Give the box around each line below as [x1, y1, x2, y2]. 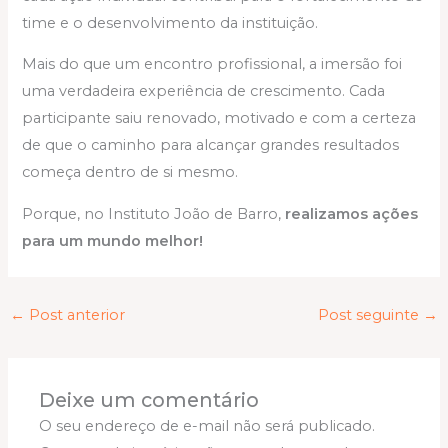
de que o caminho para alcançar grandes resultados [22, 136, 400, 155]
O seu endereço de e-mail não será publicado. [39, 416, 376, 435]
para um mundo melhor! [22, 231, 204, 250]
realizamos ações [285, 204, 419, 223]
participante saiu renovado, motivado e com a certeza [22, 109, 417, 128]
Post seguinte [318, 306, 424, 325]
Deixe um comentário [39, 387, 260, 412]
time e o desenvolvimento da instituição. [22, 13, 319, 32]
